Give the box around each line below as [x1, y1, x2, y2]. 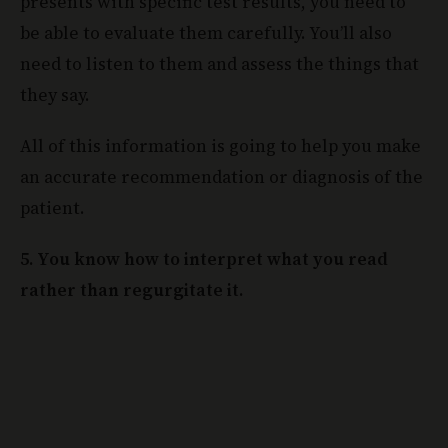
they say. [20, 83, 90, 108]
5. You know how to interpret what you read [20, 247, 388, 272]
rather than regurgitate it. [20, 278, 243, 303]
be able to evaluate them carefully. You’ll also [20, 21, 392, 46]
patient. [20, 196, 85, 221]
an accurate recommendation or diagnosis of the [20, 165, 423, 190]
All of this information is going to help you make [20, 134, 421, 159]
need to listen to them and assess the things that [20, 52, 419, 77]
